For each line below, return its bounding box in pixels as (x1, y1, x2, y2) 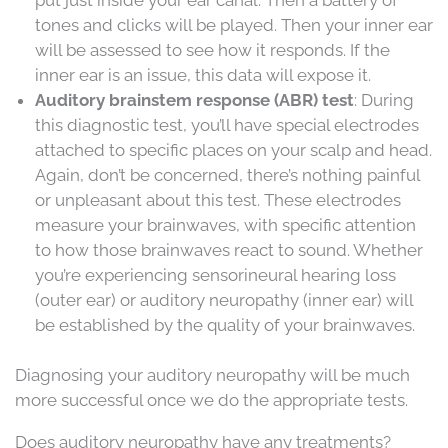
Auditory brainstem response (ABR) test (35, 89, 354, 110)
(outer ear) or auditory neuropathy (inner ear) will (35, 289, 413, 310)
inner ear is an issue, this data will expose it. (35, 64, 371, 85)
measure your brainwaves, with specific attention (35, 214, 416, 235)
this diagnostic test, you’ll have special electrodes (35, 114, 419, 135)
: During (354, 89, 414, 110)
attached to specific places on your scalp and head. (35, 139, 432, 160)
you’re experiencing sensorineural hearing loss (35, 264, 396, 285)
